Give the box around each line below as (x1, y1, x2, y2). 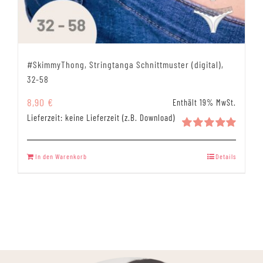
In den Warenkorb (35, 152, 87, 161)
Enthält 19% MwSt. (173, 97, 236, 108)
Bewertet (182, 132, 225, 143)
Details (215, 152, 236, 161)
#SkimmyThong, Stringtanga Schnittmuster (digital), (27, 59, 224, 70)
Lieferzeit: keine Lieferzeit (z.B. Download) (27, 112, 175, 123)
